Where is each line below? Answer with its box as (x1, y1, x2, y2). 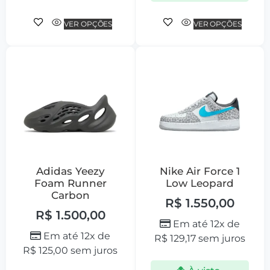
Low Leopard (165, 177, 234, 190)
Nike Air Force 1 (159, 165, 240, 178)
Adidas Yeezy (36, 165, 105, 178)
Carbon (51, 189, 90, 202)
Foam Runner (34, 177, 107, 190)
